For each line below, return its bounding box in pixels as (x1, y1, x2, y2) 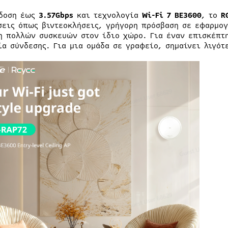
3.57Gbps (38, 10, 73, 21)
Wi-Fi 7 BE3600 (141, 10, 202, 21)
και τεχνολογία (73, 10, 142, 21)
